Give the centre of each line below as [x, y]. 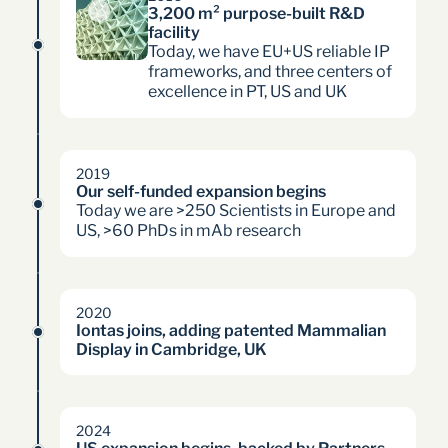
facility [174, 32]
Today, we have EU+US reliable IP [269, 51]
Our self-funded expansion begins [201, 191]
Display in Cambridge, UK [171, 349]
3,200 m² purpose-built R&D [256, 13]
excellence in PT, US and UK [247, 91]
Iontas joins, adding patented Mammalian [231, 330]
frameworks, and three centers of [270, 71]
